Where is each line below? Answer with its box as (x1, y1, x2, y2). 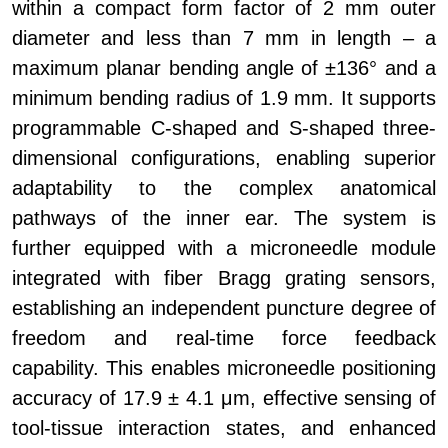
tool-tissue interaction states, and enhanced (12, 417, 436, 440)
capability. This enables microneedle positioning (12, 357, 436, 380)
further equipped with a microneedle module (12, 237, 436, 260)
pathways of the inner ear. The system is (12, 207, 436, 230)
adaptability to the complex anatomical (12, 177, 436, 200)
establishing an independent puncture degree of (12, 297, 436, 320)
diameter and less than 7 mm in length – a (12, 27, 436, 50)
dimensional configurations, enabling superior (12, 147, 436, 170)
